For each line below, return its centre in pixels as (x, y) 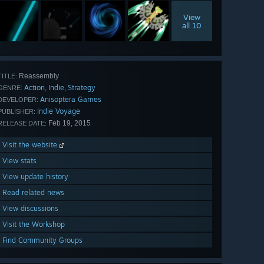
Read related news (33, 193)
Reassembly (38, 76)
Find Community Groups (42, 240)
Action (34, 88)
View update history (35, 177)
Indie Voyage (59, 111)
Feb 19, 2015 (69, 123)
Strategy (82, 88)
